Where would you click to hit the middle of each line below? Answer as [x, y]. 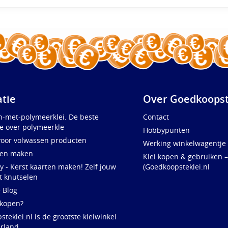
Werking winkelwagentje [185, 144]
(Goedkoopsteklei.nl [177, 167]
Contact [156, 117]
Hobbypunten [167, 130]
